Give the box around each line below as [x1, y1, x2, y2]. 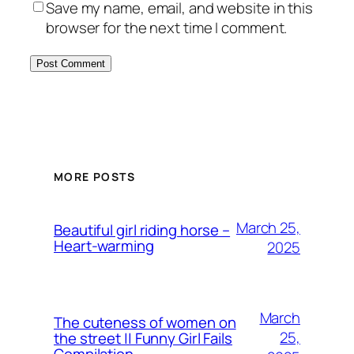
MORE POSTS [54, 168, 135, 184]
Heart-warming [54, 235, 154, 256]
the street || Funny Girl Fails [54, 327, 232, 348]
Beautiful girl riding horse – [54, 219, 231, 240]
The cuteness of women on [54, 311, 236, 333]
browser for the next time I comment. [46, 17, 288, 38]
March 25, [235, 217, 300, 238]
